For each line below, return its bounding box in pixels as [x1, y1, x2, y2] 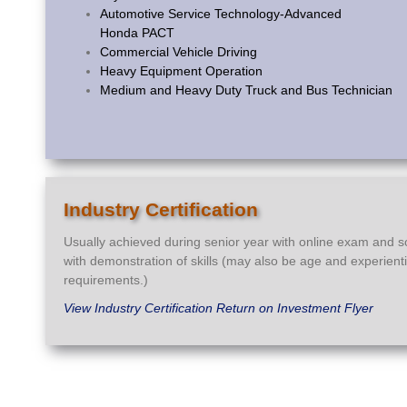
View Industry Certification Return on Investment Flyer [64, 301, 373, 316]
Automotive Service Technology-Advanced [100, 6, 342, 22]
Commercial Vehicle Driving [100, 45, 257, 60]
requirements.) [64, 273, 148, 288]
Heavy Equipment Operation [100, 64, 263, 79]
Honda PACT [100, 25, 174, 41]
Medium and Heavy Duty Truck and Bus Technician [100, 83, 392, 98]
